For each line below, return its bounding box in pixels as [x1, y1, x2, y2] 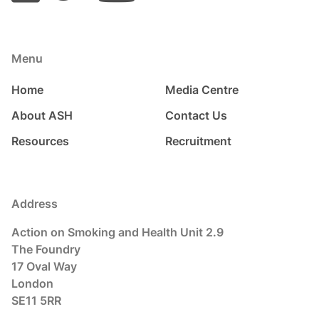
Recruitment [165, 134, 231, 149]
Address [11, 197, 58, 211]
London [11, 276, 53, 291]
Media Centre [165, 83, 239, 98]
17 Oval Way [11, 259, 77, 274]
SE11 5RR [11, 293, 61, 308]
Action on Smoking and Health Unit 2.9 [11, 225, 224, 240]
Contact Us [165, 108, 227, 123]
